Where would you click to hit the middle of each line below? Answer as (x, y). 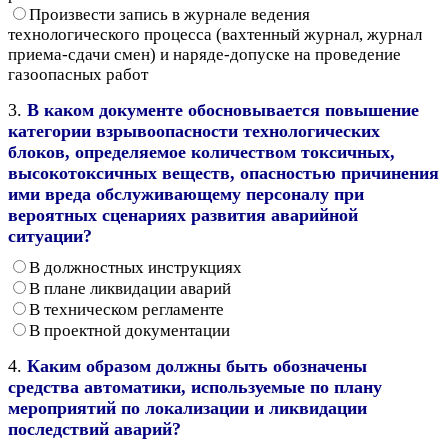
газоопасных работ (78, 74)
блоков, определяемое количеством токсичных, (201, 151)
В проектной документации (129, 330)
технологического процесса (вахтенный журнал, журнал (215, 34)
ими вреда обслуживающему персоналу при (186, 193)
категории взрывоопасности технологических (194, 130)
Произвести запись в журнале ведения (169, 14)
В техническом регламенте (126, 309)
